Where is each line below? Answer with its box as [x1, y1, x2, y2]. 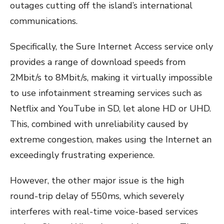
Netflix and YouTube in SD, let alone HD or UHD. [10, 102, 211, 115]
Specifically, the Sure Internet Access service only [10, 40, 213, 53]
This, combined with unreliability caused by [10, 118, 188, 130]
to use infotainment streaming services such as [10, 87, 202, 99]
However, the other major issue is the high [10, 174, 184, 187]
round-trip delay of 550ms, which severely [10, 190, 184, 202]
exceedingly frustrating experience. [10, 149, 154, 161]
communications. [10, 15, 77, 27]
